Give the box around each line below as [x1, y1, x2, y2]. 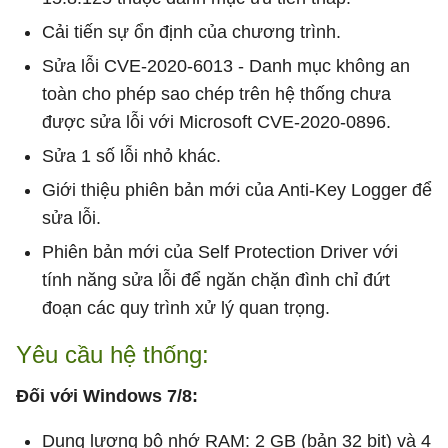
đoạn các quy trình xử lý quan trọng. [42, 297, 330, 318]
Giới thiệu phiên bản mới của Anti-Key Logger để [42, 179, 432, 200]
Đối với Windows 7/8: [16, 385, 198, 406]
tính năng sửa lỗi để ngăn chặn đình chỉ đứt [42, 269, 390, 290]
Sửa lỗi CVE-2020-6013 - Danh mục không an [42, 55, 410, 76]
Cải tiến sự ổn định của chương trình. [42, 21, 341, 42]
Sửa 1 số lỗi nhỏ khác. [42, 145, 221, 166]
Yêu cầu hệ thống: [16, 340, 209, 368]
